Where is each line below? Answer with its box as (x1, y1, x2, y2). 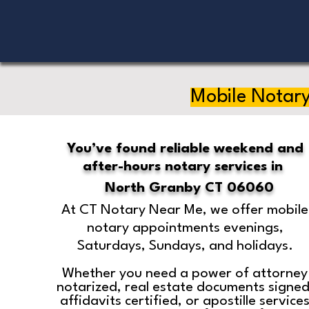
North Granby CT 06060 (105, 181, 275, 195)
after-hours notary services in (83, 160, 288, 174)
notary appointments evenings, (86, 221, 283, 235)
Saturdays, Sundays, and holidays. (77, 239, 293, 253)
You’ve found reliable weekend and (66, 142, 303, 156)
